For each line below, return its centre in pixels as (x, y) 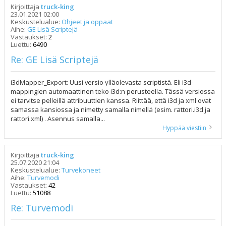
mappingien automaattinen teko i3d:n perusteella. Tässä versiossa (113, 91)
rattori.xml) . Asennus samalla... (58, 118)
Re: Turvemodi (42, 208)
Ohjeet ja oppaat (87, 21)
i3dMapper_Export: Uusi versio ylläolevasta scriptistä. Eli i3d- (102, 82)
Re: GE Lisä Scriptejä (54, 59)
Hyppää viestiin (184, 128)
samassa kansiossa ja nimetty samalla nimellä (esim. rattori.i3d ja (110, 109)
